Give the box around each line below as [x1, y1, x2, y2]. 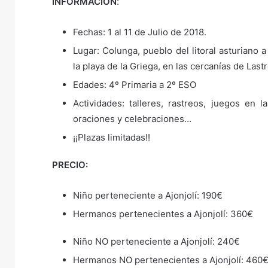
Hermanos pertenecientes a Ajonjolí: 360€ [73, 208, 253, 220]
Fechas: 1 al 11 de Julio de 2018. [73, 26, 206, 38]
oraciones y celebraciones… [73, 113, 191, 124]
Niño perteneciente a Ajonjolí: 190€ [73, 190, 223, 201]
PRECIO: [52, 159, 88, 170]
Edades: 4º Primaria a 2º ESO [73, 79, 196, 90]
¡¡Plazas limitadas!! [73, 132, 150, 143]
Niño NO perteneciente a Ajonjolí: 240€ [73, 236, 240, 247]
